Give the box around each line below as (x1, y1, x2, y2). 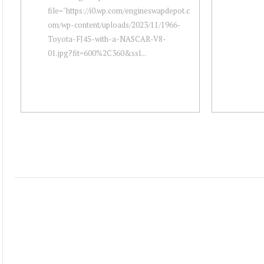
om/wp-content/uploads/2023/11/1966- (48, 19, 181, 30)
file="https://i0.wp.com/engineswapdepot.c (48, 5, 190, 16)
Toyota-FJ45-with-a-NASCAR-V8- (48, 33, 166, 44)
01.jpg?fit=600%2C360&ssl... (48, 47, 146, 58)
